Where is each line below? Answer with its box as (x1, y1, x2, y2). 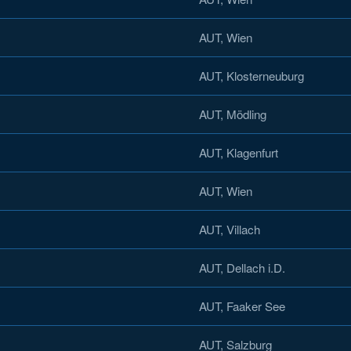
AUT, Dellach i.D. (199, 259, 285, 276)
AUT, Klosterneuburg (199, 67, 304, 84)
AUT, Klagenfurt (199, 143, 278, 161)
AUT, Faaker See (199, 297, 285, 314)
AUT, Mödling (199, 105, 266, 122)
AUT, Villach (199, 220, 260, 237)
